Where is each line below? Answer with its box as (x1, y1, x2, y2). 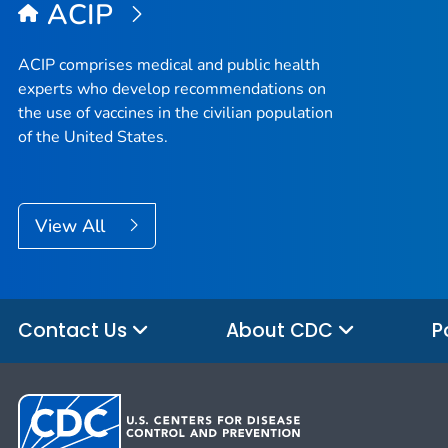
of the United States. (18, 126, 168, 149)
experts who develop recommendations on (18, 78, 326, 101)
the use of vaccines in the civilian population (18, 102, 333, 125)
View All (35, 214, 110, 239)
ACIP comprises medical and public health (18, 54, 320, 77)
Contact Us (18, 316, 132, 344)
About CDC (226, 316, 338, 344)
